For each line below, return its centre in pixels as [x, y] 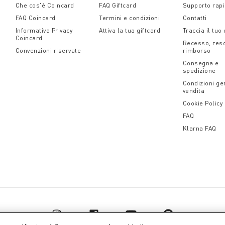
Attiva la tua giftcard [130, 30]
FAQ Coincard [35, 18]
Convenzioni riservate [48, 50]
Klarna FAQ [199, 128]
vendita [194, 91]
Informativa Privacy [44, 30]
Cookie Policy [203, 103]
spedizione [199, 71]
